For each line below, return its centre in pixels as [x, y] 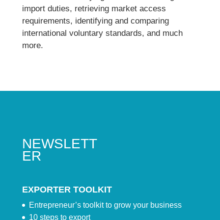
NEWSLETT [59, 144]
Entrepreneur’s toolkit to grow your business [105, 205]
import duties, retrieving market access [94, 9]
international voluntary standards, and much [102, 33]
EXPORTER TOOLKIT [67, 190]
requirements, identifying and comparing [95, 21]
